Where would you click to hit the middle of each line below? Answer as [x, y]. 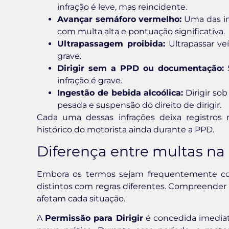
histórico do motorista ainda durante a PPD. [125, 129]
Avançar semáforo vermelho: [120, 19]
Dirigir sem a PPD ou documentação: [141, 68]
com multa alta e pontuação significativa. [141, 31]
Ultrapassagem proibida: [111, 43]
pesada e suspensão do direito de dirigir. [139, 105]
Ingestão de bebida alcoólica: [120, 93]
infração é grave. [90, 80]
